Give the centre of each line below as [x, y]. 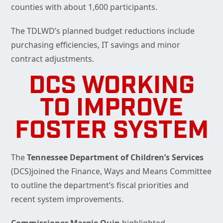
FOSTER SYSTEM [111, 132]
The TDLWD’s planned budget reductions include [103, 31]
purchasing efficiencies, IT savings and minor [96, 45]
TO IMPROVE [111, 110]
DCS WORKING [111, 87]
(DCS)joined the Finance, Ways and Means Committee [111, 171]
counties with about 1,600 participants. [84, 7]
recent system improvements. [67, 199]
